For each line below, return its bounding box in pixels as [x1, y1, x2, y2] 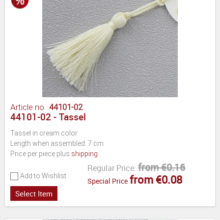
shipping [71, 149, 98, 158]
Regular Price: [87, 162, 136, 173]
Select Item [15, 188, 53, 198]
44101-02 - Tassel [10, 110, 86, 123]
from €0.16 [138, 160, 185, 174]
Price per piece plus [10, 149, 71, 158]
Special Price [87, 176, 128, 186]
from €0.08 [130, 172, 182, 187]
